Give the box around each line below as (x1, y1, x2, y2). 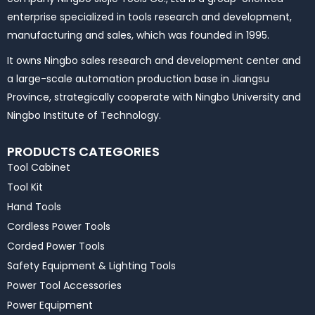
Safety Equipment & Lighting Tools (7, 259, 176, 274)
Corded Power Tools (7, 239, 105, 254)
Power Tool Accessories (7, 278, 122, 293)
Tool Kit (7, 180, 43, 195)
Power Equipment (7, 298, 93, 313)
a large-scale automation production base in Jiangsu (7, 72, 269, 86)
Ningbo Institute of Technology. (7, 108, 161, 123)
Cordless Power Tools (7, 219, 110, 234)
